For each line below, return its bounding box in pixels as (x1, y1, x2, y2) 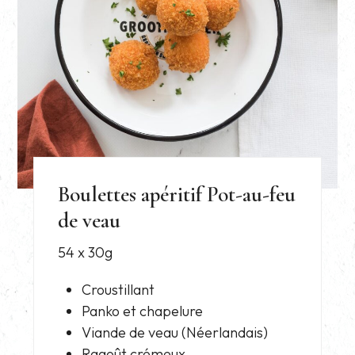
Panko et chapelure (82, 302, 204, 321)
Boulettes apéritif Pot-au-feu (58, 181, 296, 208)
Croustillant (82, 281, 155, 300)
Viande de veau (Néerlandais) (82, 323, 269, 342)
